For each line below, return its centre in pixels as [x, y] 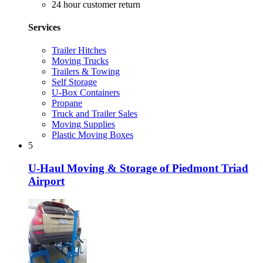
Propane [67, 103]
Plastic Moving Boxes [92, 135]
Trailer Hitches [79, 50]
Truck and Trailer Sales [95, 114]
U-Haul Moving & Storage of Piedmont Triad [138, 168]
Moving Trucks [80, 61]
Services [44, 27]
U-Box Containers [86, 93]
